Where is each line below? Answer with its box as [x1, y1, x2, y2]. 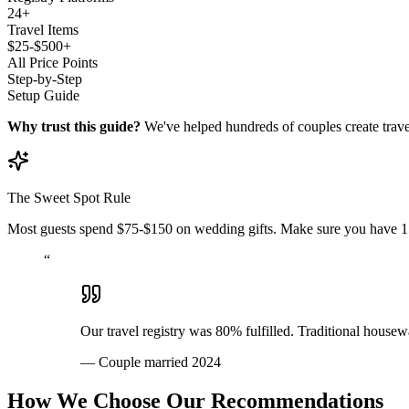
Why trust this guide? [7, 118, 141, 134]
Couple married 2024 [99, 353, 221, 370]
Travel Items [7, 21, 79, 37]
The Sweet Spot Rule [7, 189, 131, 205]
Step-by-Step [7, 70, 82, 87]
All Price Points [7, 54, 98, 70]
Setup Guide [7, 87, 79, 103]
